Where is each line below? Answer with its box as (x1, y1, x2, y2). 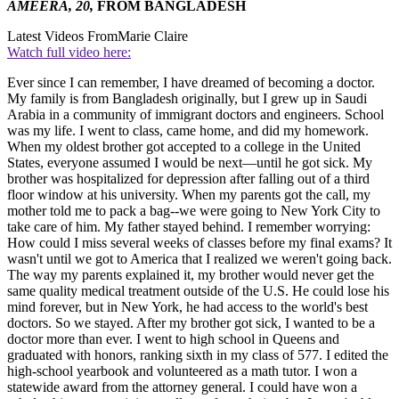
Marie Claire (118, 28, 188, 45)
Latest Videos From (7, 28, 118, 45)
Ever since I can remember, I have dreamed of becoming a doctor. (7, 75, 375, 91)
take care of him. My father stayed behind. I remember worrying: (7, 219, 370, 235)
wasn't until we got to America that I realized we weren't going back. (7, 251, 392, 267)
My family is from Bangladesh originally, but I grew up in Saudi (7, 91, 367, 107)
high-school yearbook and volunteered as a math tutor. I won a (7, 363, 357, 379)
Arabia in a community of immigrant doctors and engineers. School (7, 107, 384, 123)
